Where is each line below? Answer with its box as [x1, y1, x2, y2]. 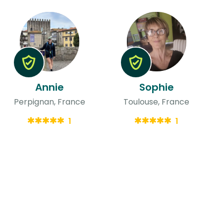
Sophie [139, 80, 174, 94]
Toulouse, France [123, 96, 190, 108]
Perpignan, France [13, 96, 85, 108]
